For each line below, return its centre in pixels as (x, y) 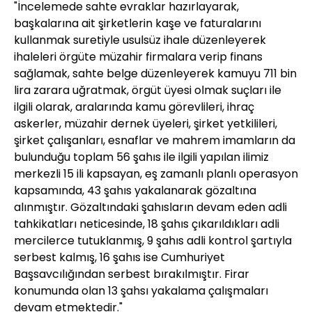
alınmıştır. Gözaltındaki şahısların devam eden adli (150, 208)
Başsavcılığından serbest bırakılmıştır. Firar (132, 274)
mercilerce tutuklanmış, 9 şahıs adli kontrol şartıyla (153, 241)
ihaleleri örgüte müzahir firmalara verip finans (138, 57)
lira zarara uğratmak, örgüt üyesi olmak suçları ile (148, 91)
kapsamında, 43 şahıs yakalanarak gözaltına (135, 191)
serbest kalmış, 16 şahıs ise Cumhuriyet (119, 258)
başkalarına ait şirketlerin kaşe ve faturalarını (138, 24)
